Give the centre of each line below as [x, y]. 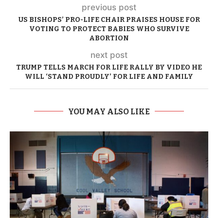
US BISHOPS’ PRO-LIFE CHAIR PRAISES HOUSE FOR [109, 19]
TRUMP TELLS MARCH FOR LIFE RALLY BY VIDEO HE [109, 67]
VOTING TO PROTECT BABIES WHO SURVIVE [109, 29]
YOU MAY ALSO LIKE [109, 111]
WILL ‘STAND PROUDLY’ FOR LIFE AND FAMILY [109, 76]
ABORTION [109, 38]
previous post [109, 7]
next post [109, 55]
